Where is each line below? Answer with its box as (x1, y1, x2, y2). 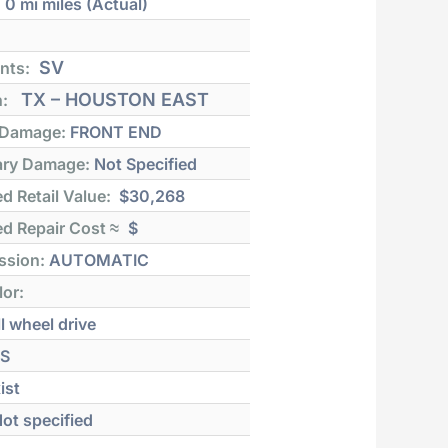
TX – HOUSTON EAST (16, 88, 210, 110)
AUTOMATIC (45, 249, 150, 270)
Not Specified (90, 153, 198, 174)
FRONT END (66, 121, 163, 142)
